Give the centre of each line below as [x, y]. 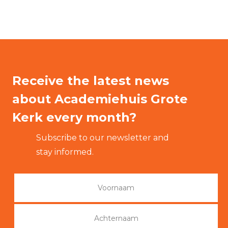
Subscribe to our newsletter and [102, 138]
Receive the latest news [91, 81]
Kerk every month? [74, 117]
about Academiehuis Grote [100, 99]
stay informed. [65, 152]
